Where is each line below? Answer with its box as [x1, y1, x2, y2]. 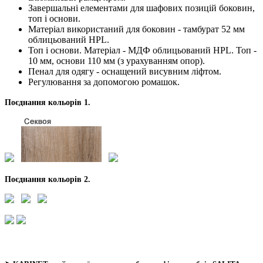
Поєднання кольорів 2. [5, 174, 90, 184]
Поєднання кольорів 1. [5, 97, 90, 107]
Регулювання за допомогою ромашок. [28, 76, 180, 87]
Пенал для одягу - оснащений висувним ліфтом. [28, 66, 221, 76]
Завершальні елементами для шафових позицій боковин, [28, 2, 255, 13]
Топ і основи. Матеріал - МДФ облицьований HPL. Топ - [28, 45, 257, 55]
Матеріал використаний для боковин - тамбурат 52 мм [28, 23, 245, 34]
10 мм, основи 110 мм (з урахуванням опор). [28, 55, 205, 66]
